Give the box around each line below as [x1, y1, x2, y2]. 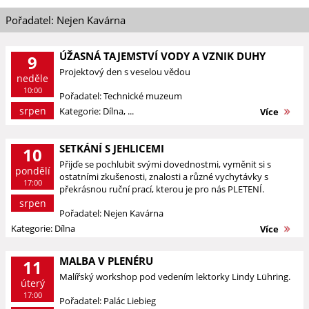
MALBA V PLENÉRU [59, 254, 153, 268]
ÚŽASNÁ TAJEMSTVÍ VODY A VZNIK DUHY [59, 49, 266, 63]
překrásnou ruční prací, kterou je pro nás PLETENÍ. [59, 183, 264, 195]
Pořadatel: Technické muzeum [59, 90, 182, 102]
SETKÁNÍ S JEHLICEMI [59, 141, 164, 155]
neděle [17, 72, 48, 85]
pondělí [14, 164, 50, 177]
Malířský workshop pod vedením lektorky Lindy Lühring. [59, 270, 290, 283]
